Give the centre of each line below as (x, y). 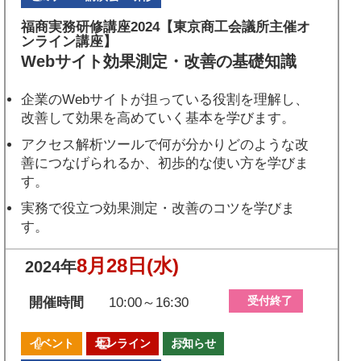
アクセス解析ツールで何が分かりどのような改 (165, 145)
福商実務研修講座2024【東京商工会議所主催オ (166, 27)
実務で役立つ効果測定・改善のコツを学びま (158, 209)
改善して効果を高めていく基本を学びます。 (158, 118)
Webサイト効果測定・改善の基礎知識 (159, 62)
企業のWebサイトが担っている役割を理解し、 (165, 100)
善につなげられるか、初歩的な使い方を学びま (165, 164)
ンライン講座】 (69, 42)
